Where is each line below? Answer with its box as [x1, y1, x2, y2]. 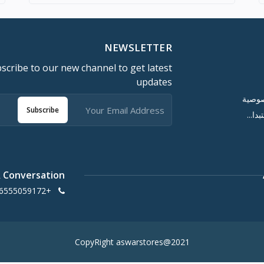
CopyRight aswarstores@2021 [74, 236, 190, 248]
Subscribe [26, 104, 59, 115]
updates [136, 75, 172, 89]
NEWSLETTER [104, 41, 172, 55]
